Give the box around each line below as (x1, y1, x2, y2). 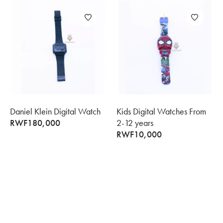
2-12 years (116, 117, 153, 129)
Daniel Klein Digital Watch (10, 106, 101, 117)
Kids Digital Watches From (116, 106, 206, 117)
